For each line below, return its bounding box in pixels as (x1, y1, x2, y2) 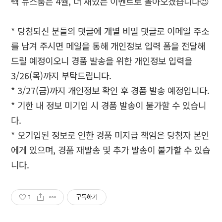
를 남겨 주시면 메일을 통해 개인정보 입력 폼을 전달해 (11, 39, 206, 52)
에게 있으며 (11, 143, 54, 156)
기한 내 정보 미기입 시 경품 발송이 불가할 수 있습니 (17, 99, 207, 111)
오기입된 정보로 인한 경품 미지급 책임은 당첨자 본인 (17, 128, 210, 141)
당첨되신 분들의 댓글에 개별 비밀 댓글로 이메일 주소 (17, 24, 210, 37)
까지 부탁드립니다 (43, 69, 110, 82)
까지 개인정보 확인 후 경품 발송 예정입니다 (50, 84, 208, 97)
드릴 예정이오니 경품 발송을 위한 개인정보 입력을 (11, 54, 193, 67)
